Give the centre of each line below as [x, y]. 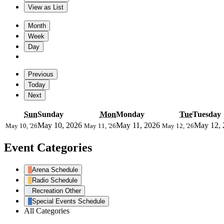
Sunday [50, 114]
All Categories [47, 211]
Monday [130, 114]
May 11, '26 [100, 125]
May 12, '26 [178, 125]
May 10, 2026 [60, 125]
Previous [41, 74]
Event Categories [48, 148]
